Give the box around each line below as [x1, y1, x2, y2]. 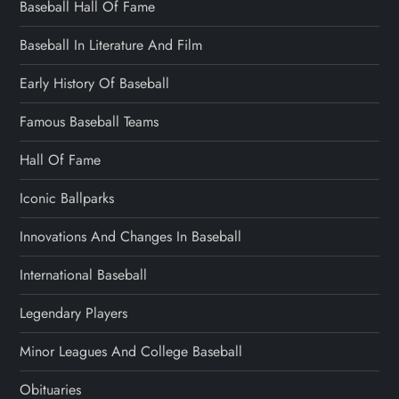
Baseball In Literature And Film [20, 34, 203, 55]
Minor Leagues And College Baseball [20, 340, 243, 362]
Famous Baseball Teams [20, 110, 159, 132]
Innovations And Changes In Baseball [20, 225, 242, 247]
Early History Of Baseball [20, 72, 170, 94]
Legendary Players [20, 302, 128, 323]
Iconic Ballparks [20, 187, 115, 208]
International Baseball [20, 264, 148, 285]
